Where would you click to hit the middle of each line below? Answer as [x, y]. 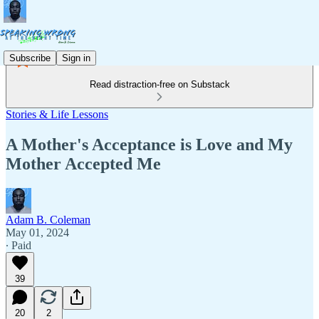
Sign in [76, 58]
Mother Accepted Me [83, 163]
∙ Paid [19, 245]
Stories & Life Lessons [57, 114]
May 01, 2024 [37, 232]
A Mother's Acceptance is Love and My [149, 144]
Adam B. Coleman [48, 219]
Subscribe [30, 58]
